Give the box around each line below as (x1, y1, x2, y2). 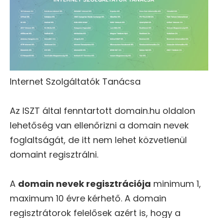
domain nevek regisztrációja (18, 177, 151, 190)
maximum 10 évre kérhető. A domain (10, 192, 166, 204)
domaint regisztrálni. (10, 148, 98, 161)
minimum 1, (151, 177, 201, 190)
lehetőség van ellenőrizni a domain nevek (10, 119, 189, 131)
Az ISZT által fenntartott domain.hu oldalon (10, 104, 195, 117)
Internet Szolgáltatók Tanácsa (10, 75, 141, 88)
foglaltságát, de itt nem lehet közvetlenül (10, 133, 187, 146)
